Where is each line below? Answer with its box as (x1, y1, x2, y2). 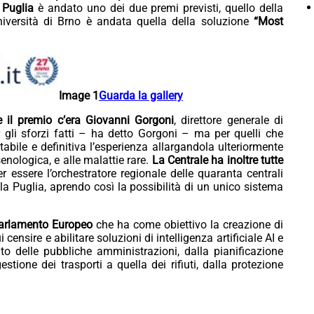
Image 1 (59, 88, 99, 102)
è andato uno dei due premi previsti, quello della (34, 1, 283, 15)
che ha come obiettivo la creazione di (95, 217, 283, 231)
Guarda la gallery (99, 88, 183, 102)
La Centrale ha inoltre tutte (149, 153, 283, 167)
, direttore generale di (174, 113, 283, 127)
